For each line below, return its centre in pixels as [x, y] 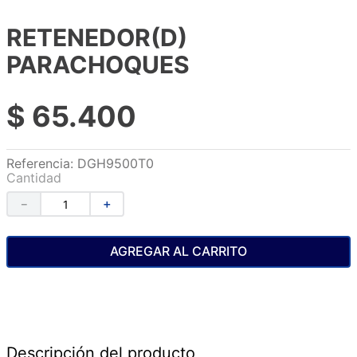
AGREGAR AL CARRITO [178, 251]
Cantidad [34, 178]
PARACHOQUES [98, 65]
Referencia [38, 163]
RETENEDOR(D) [97, 37]
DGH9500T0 [116, 163]
